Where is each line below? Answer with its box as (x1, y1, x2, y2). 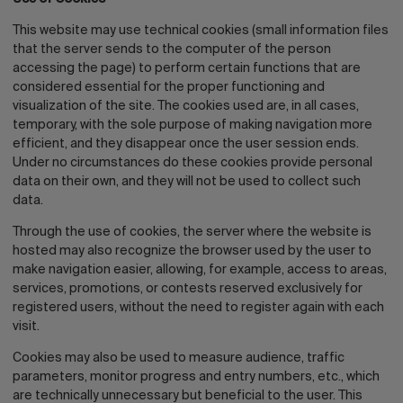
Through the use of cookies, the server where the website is (13, 226, 372, 238)
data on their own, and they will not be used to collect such (13, 175, 361, 188)
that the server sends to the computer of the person (13, 43, 331, 56)
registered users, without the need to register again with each (13, 301, 384, 314)
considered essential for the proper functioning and (13, 81, 325, 94)
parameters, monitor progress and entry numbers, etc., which (13, 371, 380, 383)
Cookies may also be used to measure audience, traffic (13, 352, 345, 364)
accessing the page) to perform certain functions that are (13, 62, 361, 75)
